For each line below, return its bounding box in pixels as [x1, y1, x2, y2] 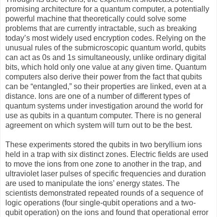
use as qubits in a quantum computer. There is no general [5, 111, 201, 120]
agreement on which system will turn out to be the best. [5, 121, 192, 129]
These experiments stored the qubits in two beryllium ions [5, 140, 202, 149]
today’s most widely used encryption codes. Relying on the [5, 33, 206, 42]
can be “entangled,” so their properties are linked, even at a [5, 82, 206, 91]
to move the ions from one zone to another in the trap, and [5, 159, 201, 168]
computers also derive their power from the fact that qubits [5, 72, 202, 81]
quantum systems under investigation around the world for [5, 101, 203, 110]
